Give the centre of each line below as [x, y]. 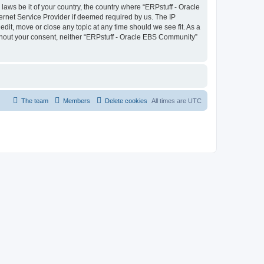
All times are [170, 101]
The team [35, 101]
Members [77, 101]
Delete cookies [126, 101]
